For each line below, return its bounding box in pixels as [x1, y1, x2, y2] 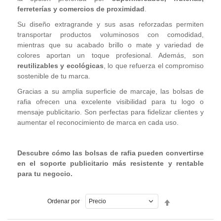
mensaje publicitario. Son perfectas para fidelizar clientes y [17, 108, 204, 116]
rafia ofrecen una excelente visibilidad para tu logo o [17, 98, 204, 106]
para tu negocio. [17, 170, 73, 178]
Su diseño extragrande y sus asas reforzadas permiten [17, 20, 204, 28]
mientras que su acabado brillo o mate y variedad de [17, 41, 204, 49]
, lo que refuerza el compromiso [103, 62, 204, 70]
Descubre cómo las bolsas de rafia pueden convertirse [17, 149, 204, 157]
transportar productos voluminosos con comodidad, [17, 31, 204, 38]
